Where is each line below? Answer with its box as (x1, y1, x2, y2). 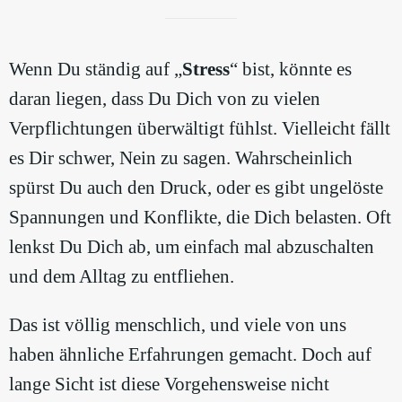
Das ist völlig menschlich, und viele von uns (9, 313, 346, 336)
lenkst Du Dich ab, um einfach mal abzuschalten (9, 235, 374, 258)
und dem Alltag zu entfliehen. (9, 265, 234, 287)
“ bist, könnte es (230, 57, 352, 80)
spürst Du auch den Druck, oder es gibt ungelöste (9, 176, 383, 198)
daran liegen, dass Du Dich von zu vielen (9, 87, 320, 109)
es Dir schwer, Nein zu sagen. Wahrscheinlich (9, 146, 353, 169)
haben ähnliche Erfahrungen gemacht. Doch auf (9, 343, 371, 365)
